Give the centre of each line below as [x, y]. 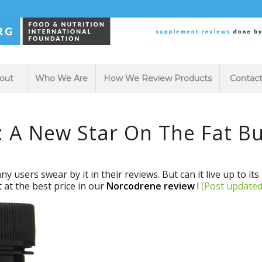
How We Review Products [158, 78]
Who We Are [62, 78]
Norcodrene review [151, 186]
